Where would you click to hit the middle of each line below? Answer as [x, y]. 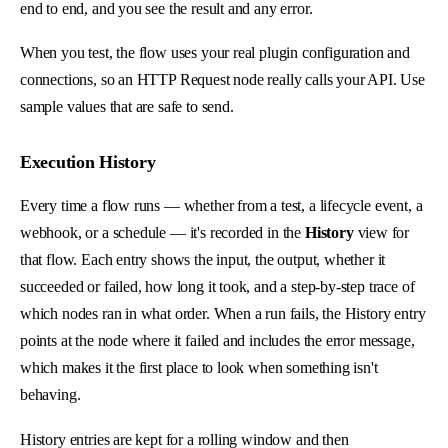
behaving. [50, 395]
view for [381, 233]
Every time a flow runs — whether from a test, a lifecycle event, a [221, 206]
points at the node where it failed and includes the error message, [217, 341]
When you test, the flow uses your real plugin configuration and [215, 53]
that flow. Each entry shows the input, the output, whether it [203, 260]
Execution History [88, 162]
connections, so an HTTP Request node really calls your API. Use [222, 80]
